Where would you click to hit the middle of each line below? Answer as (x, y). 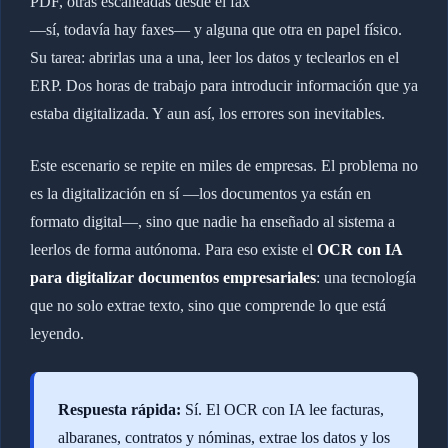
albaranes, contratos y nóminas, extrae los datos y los (223, 437)
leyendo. (56, 333)
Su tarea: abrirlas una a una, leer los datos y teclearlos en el (214, 57)
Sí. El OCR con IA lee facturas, (282, 409)
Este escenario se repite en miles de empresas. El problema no (223, 165)
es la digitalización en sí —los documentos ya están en (200, 193)
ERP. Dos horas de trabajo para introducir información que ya (223, 85)
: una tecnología (365, 277)
